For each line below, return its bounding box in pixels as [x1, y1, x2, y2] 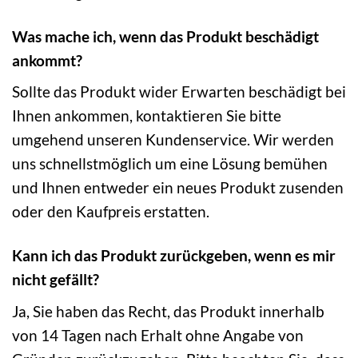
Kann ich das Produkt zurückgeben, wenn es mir [12, 246, 336, 265]
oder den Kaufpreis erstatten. [12, 202, 209, 221]
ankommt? [12, 50, 82, 70]
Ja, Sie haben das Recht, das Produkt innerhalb [12, 301, 324, 320]
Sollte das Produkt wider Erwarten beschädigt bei [12, 82, 346, 101]
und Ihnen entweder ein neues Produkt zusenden [12, 178, 344, 197]
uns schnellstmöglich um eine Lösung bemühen [12, 154, 328, 173]
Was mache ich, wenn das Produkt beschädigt [12, 26, 319, 46]
